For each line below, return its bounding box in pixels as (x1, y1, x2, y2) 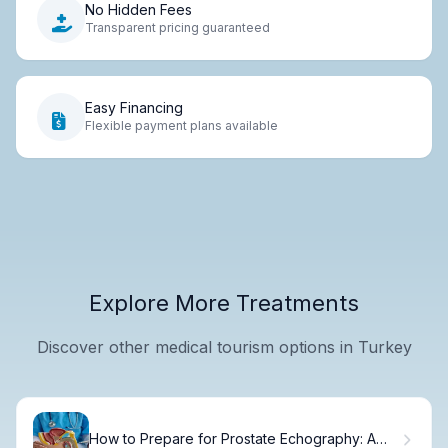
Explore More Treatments (89, 289, 359, 316)
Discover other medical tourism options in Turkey (36, 336, 412, 357)
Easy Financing (85, 99, 183, 117)
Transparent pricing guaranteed (85, 20, 270, 36)
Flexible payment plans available (85, 118, 278, 134)
